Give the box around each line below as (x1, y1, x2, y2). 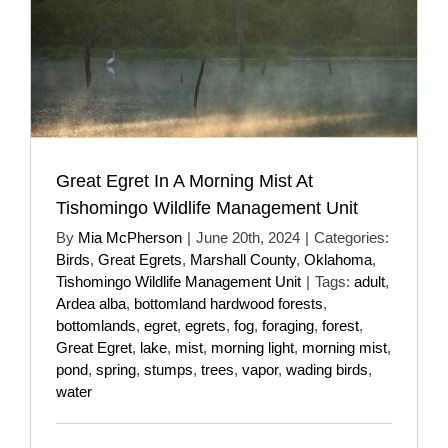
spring (96, 360, 136, 378)
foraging (262, 316, 314, 334)
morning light (211, 338, 294, 356)
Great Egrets (98, 250, 182, 268)
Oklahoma (304, 250, 372, 268)
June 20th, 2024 (196, 228, 300, 246)
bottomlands (56, 316, 136, 334)
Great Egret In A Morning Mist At (56, 170, 313, 191)
